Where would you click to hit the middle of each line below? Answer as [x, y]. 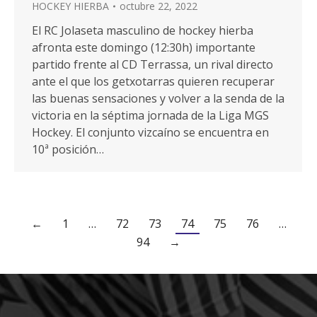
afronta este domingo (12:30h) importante [144, 47]
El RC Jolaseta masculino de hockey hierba [143, 30]
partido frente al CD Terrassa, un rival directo [152, 64]
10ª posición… [68, 149]
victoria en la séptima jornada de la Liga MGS [150, 115]
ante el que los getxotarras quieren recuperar [153, 81]
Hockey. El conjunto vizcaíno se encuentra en [150, 132]
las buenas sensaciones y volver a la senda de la [158, 98]
